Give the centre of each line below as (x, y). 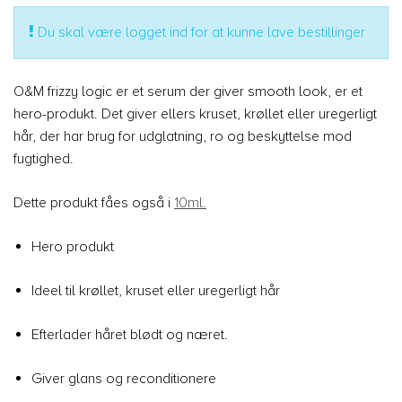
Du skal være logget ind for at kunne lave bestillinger (200, 32)
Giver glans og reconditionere (126, 378)
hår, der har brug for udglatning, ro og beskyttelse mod (183, 136)
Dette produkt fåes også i (94, 202)
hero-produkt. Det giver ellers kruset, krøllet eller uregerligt (195, 114)
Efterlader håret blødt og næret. (131, 334)
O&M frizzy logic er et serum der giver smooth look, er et (188, 91)
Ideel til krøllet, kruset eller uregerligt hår (157, 290)
